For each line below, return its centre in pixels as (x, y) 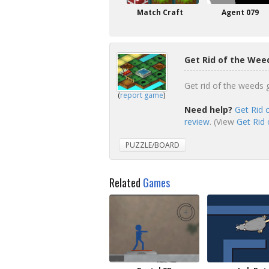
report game (142, 95)
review (197, 122)
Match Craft (160, 12)
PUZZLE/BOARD (153, 145)
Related (126, 183)
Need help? (208, 110)
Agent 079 (240, 12)
